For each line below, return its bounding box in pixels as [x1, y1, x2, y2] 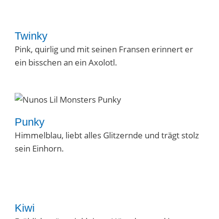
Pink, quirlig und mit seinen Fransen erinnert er [15, 43, 193, 55]
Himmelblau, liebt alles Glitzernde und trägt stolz [15, 129, 199, 141]
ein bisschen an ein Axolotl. [15, 56, 119, 68]
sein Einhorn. [15, 142, 64, 154]
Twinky [15, 30, 47, 43]
